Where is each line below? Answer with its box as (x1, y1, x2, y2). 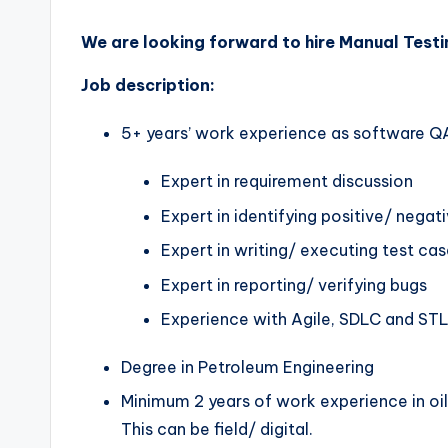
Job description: (81, 75, 215, 96)
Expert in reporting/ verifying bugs (161, 274, 427, 295)
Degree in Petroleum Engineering (121, 357, 374, 377)
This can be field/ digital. (121, 419, 313, 440)
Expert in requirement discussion (161, 171, 413, 192)
